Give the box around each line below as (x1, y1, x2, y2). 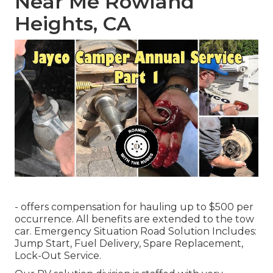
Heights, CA (15, 12, 131, 36)
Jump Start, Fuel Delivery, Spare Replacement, (15, 238, 243, 250)
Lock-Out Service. (15, 250, 101, 262)
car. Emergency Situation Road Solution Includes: (15, 225, 257, 238)
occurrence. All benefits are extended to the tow (15, 213, 254, 225)
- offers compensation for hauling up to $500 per (15, 201, 253, 213)
